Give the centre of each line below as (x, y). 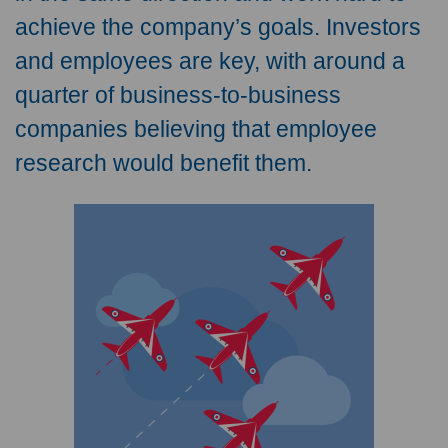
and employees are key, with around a (210, 61)
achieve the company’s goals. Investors (218, 27)
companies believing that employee (196, 129)
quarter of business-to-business (178, 95)
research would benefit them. (163, 163)
